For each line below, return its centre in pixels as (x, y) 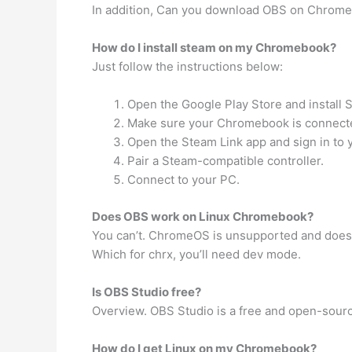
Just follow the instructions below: (187, 66)
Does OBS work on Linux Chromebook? (203, 216)
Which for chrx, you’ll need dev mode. (196, 254)
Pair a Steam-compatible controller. (225, 161)
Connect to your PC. (183, 180)
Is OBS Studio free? (147, 291)
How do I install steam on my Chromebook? (214, 48)
